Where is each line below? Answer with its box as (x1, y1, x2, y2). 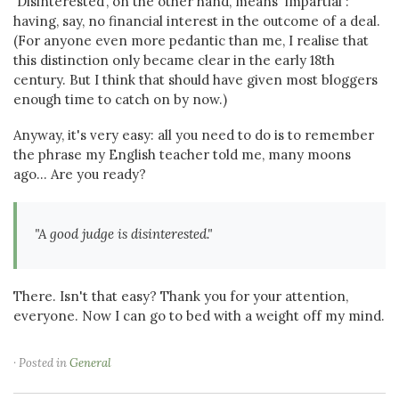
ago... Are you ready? (13, 166, 146, 183)
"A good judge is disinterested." (35, 225, 212, 242)
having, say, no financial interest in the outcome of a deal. (13, 12, 380, 29)
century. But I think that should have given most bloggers (13, 71, 378, 88)
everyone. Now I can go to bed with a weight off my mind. (13, 307, 385, 324)
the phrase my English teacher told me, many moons (13, 146, 351, 163)
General (69, 355, 111, 370)
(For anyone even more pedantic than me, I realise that (13, 32, 369, 49)
